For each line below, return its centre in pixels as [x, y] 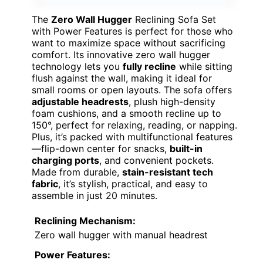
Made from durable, [77, 172]
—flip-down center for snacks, [101, 149]
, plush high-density [172, 102]
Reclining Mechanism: [85, 221]
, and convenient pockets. [156, 161]
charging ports [65, 161]
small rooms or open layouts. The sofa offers [132, 90]
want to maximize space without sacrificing [129, 43]
